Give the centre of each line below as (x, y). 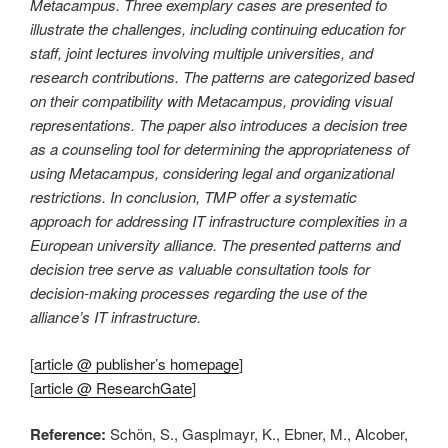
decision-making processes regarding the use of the (198, 293)
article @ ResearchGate (113, 387)
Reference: (70, 434)
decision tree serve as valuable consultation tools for (200, 269)
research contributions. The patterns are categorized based (222, 77)
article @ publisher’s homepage (136, 363)
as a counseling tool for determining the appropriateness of (219, 149)
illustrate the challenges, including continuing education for (217, 29)
